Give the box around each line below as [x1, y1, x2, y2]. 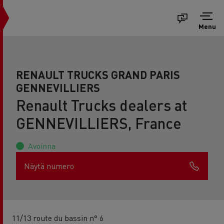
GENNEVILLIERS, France [16, 113, 181, 132]
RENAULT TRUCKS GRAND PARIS [16, 67, 180, 81]
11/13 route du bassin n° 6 [12, 212, 103, 223]
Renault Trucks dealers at [16, 95, 187, 114]
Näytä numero [24, 160, 74, 171]
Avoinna [28, 140, 55, 151]
